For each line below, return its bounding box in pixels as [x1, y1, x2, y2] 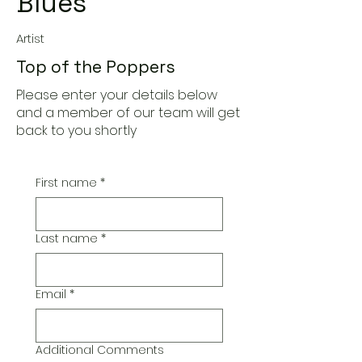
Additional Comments [36, 342, 164, 358]
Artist [16, 30, 44, 47]
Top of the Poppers [16, 56, 175, 78]
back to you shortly [16, 121, 137, 140]
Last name [36, 230, 98, 246]
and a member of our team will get [16, 103, 240, 122]
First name [36, 175, 97, 191]
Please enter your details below [16, 86, 217, 104]
